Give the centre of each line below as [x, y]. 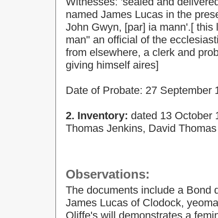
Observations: [108, 174]
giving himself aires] [112, 65]
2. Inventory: [98, 116]
